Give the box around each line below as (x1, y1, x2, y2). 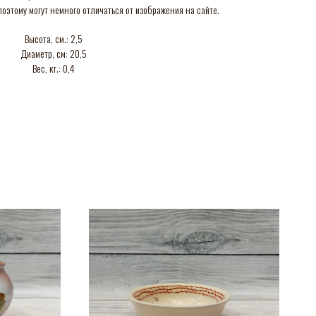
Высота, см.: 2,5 (25, 30, 83, 46)
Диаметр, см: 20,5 (20, 45, 87, 61)
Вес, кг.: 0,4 (32, 60, 75, 75)
